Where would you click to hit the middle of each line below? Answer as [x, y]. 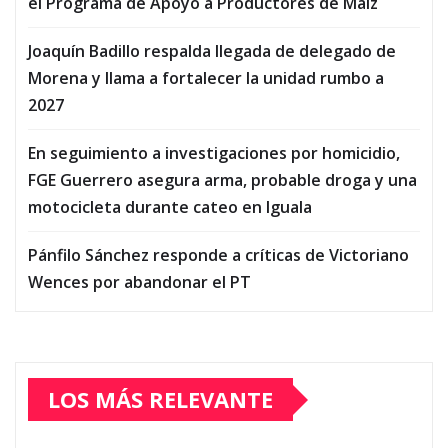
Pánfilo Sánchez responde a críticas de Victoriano [218, 255]
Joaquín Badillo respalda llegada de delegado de [212, 51]
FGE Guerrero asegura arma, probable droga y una [222, 180]
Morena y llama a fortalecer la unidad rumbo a [206, 78]
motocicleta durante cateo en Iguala [170, 207]
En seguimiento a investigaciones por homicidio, [214, 153]
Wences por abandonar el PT [139, 282]
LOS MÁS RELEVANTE [160, 399]
